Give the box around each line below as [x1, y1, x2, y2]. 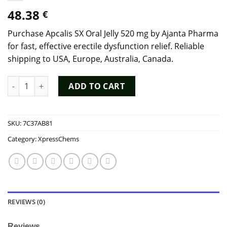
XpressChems [38, 134, 79, 143]
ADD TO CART [68, 81, 125, 92]
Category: [8, 134, 38, 143]
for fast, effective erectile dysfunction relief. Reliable [8, 41, 204, 52]
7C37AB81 [23, 119, 53, 128]
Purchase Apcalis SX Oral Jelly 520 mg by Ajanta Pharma [8, 28, 218, 40]
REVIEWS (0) [8, 197, 45, 206]
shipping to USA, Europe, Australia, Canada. [8, 53, 173, 65]
